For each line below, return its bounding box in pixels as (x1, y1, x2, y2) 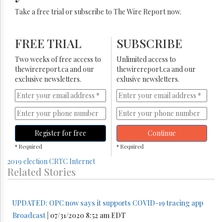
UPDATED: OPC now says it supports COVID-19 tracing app (12, 198, 205, 208)
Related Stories (7, 165, 76, 178)
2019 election (7, 156, 48, 166)
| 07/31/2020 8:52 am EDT (46, 210, 126, 220)
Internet (69, 156, 95, 166)
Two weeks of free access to (15, 54, 101, 64)
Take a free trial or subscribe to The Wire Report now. (15, 6, 181, 16)
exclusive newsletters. (15, 74, 81, 84)
